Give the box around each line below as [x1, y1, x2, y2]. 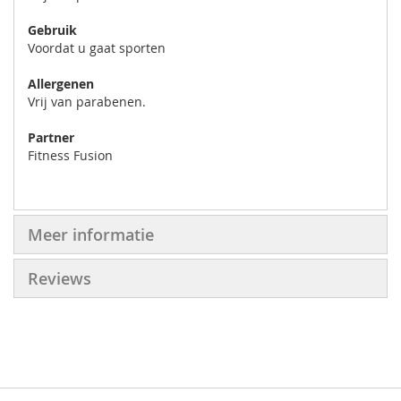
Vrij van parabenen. [28, 92, 146, 110]
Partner [28, 128, 74, 146]
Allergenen [28, 74, 94, 92]
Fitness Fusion [28, 146, 113, 164]
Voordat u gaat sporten [28, 38, 166, 56]
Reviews [28, 267, 91, 289]
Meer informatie [28, 223, 154, 245]
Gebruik [28, 21, 77, 38]
